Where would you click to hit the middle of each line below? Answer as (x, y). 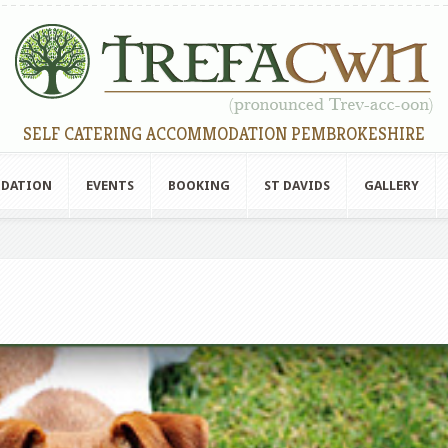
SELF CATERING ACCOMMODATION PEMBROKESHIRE (224, 134)
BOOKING (199, 185)
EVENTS (110, 185)
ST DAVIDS (297, 185)
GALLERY (391, 185)
